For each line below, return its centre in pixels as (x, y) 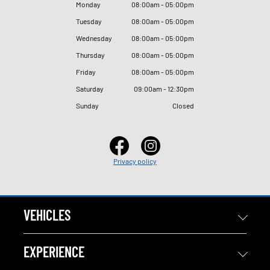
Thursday (90, 55)
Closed (183, 105)
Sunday (87, 105)
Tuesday (89, 21)
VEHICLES (47, 215)
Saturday (90, 88)
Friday (86, 71)
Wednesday (94, 38)
